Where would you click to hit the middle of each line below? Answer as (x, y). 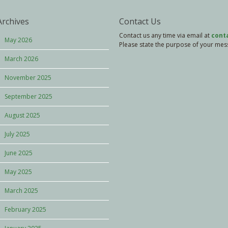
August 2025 (22, 115)
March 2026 (21, 59)
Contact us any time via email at (165, 35)
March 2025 (21, 191)
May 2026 (18, 40)
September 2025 (28, 96)
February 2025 (25, 209)
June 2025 (19, 153)
